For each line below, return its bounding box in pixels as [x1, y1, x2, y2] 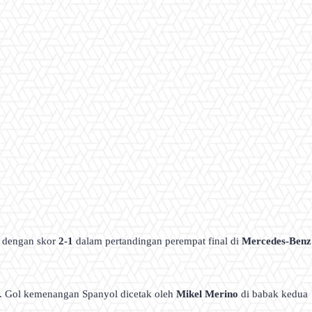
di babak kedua [238, 288, 308, 300]
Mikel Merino [176, 288, 238, 300]
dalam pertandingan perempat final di [73, 235, 242, 247]
